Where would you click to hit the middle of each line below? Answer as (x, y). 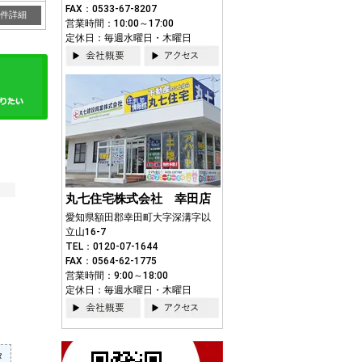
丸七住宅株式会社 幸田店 (138, 199)
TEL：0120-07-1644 (112, 246)
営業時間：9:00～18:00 (117, 276)
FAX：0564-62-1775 (111, 261)
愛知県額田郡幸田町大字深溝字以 (138, 217)
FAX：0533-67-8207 (111, 9)
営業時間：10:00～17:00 (120, 23)
